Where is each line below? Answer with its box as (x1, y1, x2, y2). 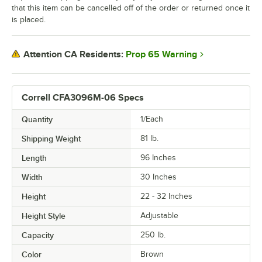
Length (22, 153, 47, 163)
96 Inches (140, 153, 176, 162)
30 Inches (140, 172, 177, 181)
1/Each (140, 114, 163, 123)
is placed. (12, 15, 46, 24)
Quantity (22, 114, 53, 124)
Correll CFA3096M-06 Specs (22, 92, 144, 103)
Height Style (22, 211, 65, 220)
